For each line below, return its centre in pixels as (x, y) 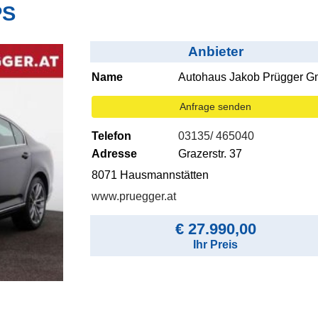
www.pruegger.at (133, 197)
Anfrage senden (216, 107)
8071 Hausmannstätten (150, 175)
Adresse (114, 154)
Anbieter (215, 52)
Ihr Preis (216, 245)
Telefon (111, 136)
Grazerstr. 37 (210, 154)
